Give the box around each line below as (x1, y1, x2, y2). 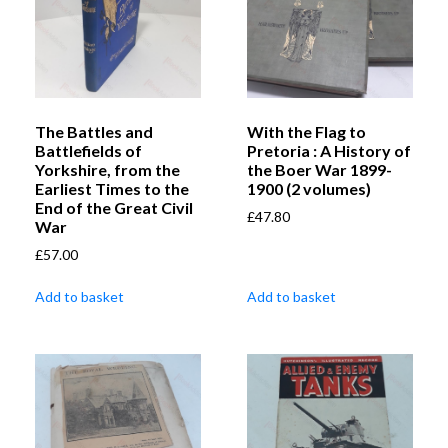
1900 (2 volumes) (247, 178, 371, 198)
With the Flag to (247, 121, 366, 141)
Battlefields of (35, 140, 142, 160)
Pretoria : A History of (247, 140, 411, 160)
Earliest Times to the (35, 178, 189, 198)
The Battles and (35, 121, 153, 141)
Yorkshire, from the (35, 159, 180, 179)
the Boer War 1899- (247, 159, 392, 179)
